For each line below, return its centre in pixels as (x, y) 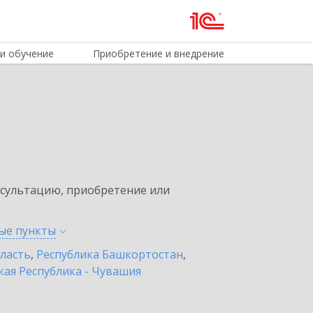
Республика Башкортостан (110, 254)
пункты (36, 231)
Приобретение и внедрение (158, 53)
